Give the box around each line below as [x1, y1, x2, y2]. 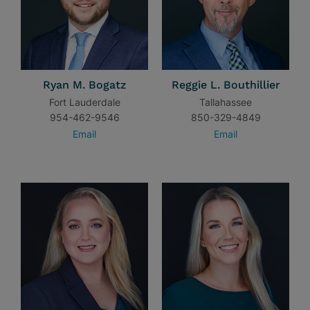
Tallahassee [199, 96, 252, 108]
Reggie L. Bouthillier [171, 78, 280, 91]
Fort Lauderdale [48, 96, 120, 108]
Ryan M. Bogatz [43, 78, 126, 91]
